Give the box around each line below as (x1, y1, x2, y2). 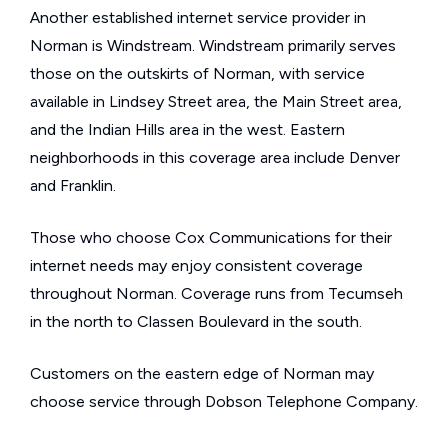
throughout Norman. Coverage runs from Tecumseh (30, 284, 403, 303)
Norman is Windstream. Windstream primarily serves (30, 36, 396, 55)
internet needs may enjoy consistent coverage (30, 256, 363, 275)
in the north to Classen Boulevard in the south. (30, 312, 362, 331)
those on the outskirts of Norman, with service (30, 64, 365, 83)
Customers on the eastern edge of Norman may (30, 364, 374, 383)
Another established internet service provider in (30, 8, 366, 27)
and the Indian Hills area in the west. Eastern (30, 120, 345, 139)
